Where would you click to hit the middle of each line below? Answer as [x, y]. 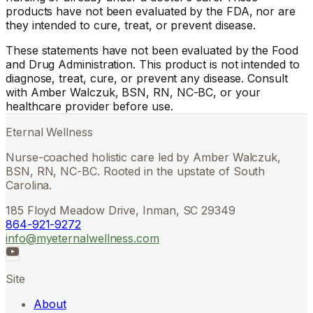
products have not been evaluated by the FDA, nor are [151, 11]
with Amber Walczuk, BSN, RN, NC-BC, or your [133, 92]
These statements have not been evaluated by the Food [152, 50]
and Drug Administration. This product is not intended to [153, 64]
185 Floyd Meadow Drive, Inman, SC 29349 [121, 210]
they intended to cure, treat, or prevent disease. [131, 25]
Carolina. [29, 185]
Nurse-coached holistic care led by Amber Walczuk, [144, 157]
